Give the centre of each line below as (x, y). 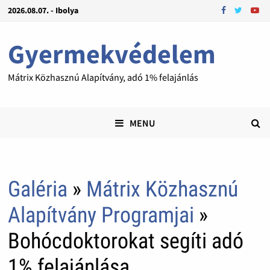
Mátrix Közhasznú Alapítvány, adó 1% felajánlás (103, 77)
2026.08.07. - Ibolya (43, 10)
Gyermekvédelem (111, 54)
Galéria (37, 190)
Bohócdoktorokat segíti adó (125, 241)
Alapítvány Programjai (101, 215)
